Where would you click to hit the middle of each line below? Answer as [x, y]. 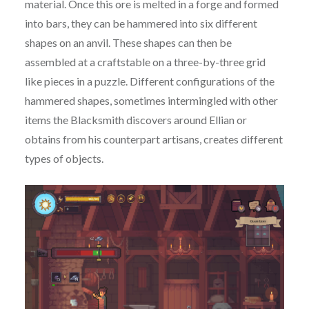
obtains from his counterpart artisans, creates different [153, 139]
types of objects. [64, 159]
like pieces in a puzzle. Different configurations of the [149, 81]
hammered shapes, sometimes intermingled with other [151, 101]
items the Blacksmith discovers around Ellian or [136, 120]
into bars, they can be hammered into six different [141, 23]
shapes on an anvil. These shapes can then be [128, 43]
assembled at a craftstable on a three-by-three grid [145, 62]
